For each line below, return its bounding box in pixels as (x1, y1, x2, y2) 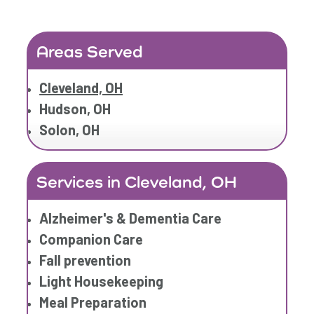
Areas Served (36, 41, 144, 62)
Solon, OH (39, 121, 100, 139)
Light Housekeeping (39, 273, 164, 290)
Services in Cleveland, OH (36, 172, 238, 192)
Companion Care (39, 231, 144, 248)
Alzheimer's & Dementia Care (39, 210, 222, 227)
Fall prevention (39, 252, 132, 269)
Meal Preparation (39, 294, 147, 311)
